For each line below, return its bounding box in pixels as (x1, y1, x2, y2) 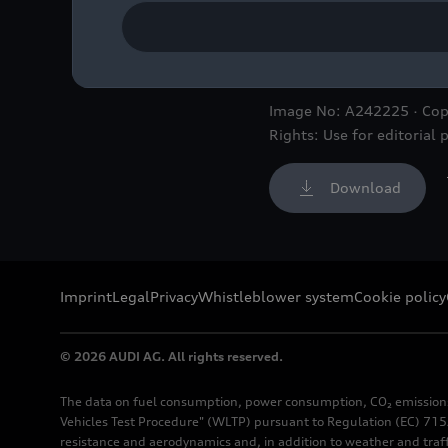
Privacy (150, 288, 198, 306)
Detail (268, 54, 310, 72)
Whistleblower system (198, 288, 354, 306)
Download (329, 179, 401, 197)
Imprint (60, 288, 112, 306)
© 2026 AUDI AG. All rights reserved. (60, 349, 283, 365)
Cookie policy (354, 288, 446, 306)
